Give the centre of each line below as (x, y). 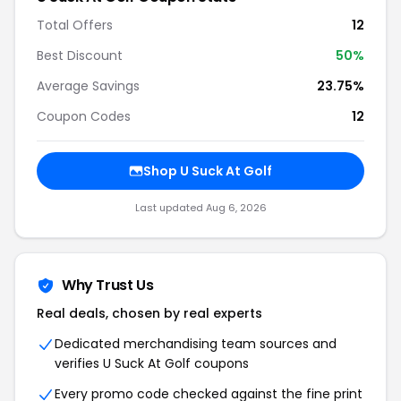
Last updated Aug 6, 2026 (200, 208)
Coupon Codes (84, 116)
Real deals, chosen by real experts (149, 313)
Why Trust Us (108, 285)
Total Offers (75, 25)
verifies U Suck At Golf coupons (152, 363)
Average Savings (88, 86)
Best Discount (80, 55)
